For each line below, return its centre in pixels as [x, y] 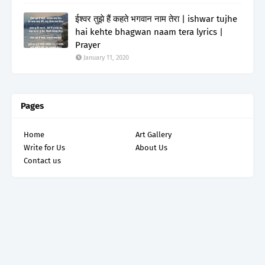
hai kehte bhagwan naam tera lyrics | [149, 32]
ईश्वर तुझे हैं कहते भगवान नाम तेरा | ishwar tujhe [156, 19]
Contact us [42, 160]
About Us [151, 147]
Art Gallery [153, 134]
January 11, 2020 [106, 57]
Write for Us [44, 147]
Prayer [88, 45]
